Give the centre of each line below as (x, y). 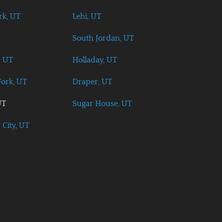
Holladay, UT (94, 60)
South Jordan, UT (103, 38)
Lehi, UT (86, 17)
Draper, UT (92, 82)
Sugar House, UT (102, 104)
